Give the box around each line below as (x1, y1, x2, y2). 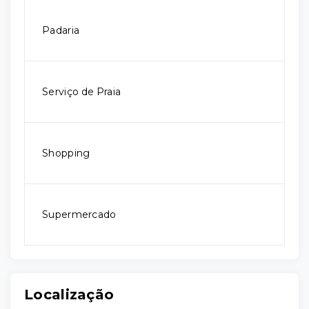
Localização (24, 286, 114, 303)
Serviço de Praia (42, 86, 121, 98)
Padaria (42, 24, 80, 37)
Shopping (42, 147, 90, 159)
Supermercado (42, 208, 117, 221)
